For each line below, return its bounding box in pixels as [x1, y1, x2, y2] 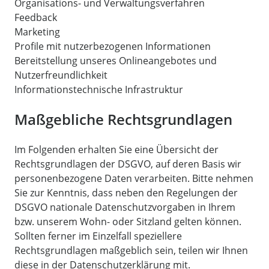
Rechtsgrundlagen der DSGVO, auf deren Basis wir [14, 157, 241, 171]
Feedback [14, 11, 57, 25]
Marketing [14, 25, 60, 39]
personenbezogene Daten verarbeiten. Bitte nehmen [14, 172, 253, 186]
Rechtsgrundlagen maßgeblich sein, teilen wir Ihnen [14, 244, 248, 258]
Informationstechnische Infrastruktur [14, 83, 183, 97]
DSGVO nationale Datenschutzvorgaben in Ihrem [14, 201, 235, 214]
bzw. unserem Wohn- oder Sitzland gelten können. [14, 215, 241, 229]
